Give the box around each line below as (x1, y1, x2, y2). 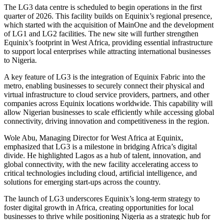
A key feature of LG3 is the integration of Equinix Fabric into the (4, 72, 205, 81)
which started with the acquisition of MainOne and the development (4, 20, 214, 29)
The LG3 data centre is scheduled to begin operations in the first (4, 2, 202, 11)
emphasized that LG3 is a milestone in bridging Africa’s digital (4, 142, 197, 151)
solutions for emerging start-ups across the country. (4, 177, 161, 186)
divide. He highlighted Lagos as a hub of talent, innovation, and (4, 151, 201, 160)
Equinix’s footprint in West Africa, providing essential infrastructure (4, 38, 213, 47)
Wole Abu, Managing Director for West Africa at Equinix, (4, 133, 183, 142)
